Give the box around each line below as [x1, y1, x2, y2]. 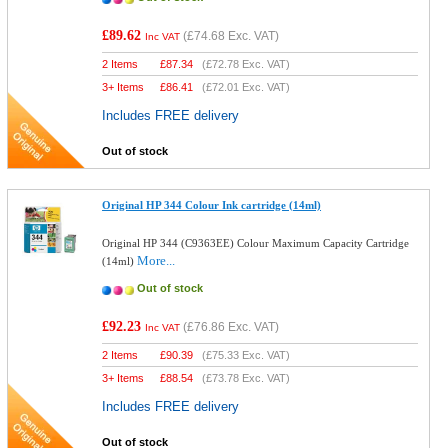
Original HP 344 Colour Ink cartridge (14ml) [102, 199, 322, 211]
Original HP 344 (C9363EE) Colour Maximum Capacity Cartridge [102, 237, 410, 249]
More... [137, 253, 176, 268]
